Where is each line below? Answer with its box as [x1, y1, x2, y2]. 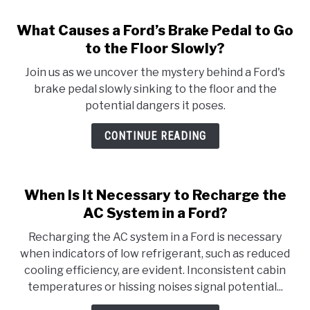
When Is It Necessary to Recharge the [24, 187, 286, 203]
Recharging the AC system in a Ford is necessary [28, 230, 282, 244]
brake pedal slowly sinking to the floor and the [33, 82, 277, 95]
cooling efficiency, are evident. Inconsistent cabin [24, 264, 286, 277]
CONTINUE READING [104, 129, 206, 143]
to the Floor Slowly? [85, 40, 225, 57]
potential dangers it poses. [84, 99, 226, 112]
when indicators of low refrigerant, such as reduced [20, 247, 290, 260]
